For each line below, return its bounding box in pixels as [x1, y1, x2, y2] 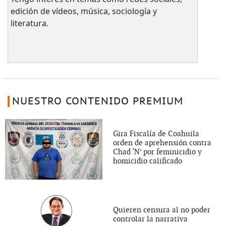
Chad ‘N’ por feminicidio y [113, 147, 202, 157]
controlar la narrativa [113, 214, 188, 223]
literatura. [10, 18, 48, 29]
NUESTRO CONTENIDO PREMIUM [12, 96, 183, 107]
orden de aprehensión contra [113, 138, 211, 148]
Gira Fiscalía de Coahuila [113, 129, 199, 139]
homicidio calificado [113, 156, 182, 166]
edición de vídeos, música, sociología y [10, 6, 157, 17]
